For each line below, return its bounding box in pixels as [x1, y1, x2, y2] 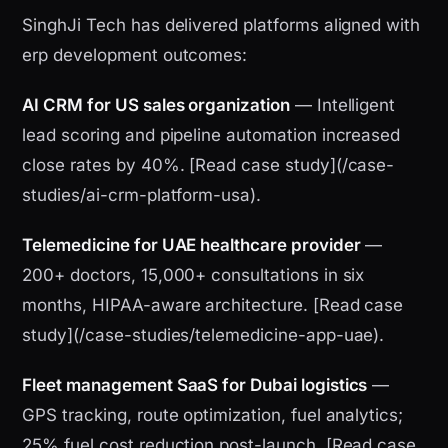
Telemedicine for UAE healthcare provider [22, 235, 361, 256]
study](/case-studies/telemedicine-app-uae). [22, 325, 385, 346]
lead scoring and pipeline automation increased [22, 125, 401, 146]
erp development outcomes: [22, 45, 248, 66]
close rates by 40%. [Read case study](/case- [22, 155, 395, 176]
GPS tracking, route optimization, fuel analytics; [22, 405, 404, 426]
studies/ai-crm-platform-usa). [22, 185, 261, 206]
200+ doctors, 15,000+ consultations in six [22, 265, 365, 286]
